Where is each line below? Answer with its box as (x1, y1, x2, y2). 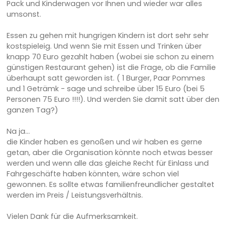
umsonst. (6, 9, 41, 19)
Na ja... (6, 126, 30, 136)
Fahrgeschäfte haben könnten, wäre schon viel (6, 168, 179, 179)
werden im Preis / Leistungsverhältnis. (6, 190, 143, 200)
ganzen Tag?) (6, 104, 58, 115)
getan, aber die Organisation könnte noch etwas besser (6, 147, 213, 158)
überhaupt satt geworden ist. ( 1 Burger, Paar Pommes (6, 72, 205, 83)
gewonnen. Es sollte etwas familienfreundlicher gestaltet (6, 179, 214, 190)
